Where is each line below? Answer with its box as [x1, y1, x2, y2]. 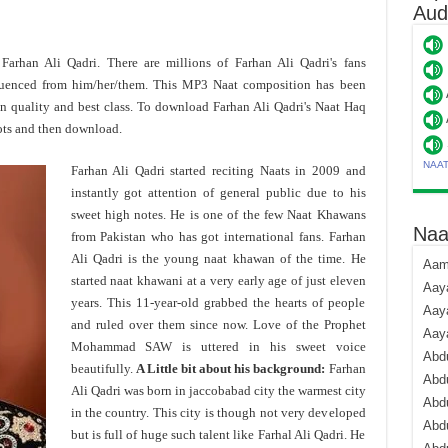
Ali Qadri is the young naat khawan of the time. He [70, 251, 366, 266]
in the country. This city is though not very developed [70, 405, 366, 420]
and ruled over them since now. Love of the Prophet [70, 317, 366, 332]
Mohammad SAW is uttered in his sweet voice [70, 339, 366, 354]
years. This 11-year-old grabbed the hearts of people [70, 295, 366, 310]
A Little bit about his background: [135, 361, 326, 376]
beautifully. [70, 361, 136, 376]
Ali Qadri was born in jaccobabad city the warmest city [70, 383, 366, 398]
